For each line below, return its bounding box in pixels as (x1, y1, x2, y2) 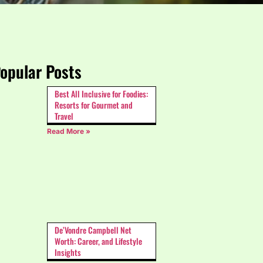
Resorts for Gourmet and (55, 99, 133, 112)
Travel (55, 110, 73, 123)
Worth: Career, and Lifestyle (55, 235, 142, 248)
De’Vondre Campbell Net (55, 224, 131, 237)
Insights (55, 246, 81, 259)
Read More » (47, 127, 90, 136)
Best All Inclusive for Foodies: (55, 87, 148, 100)
